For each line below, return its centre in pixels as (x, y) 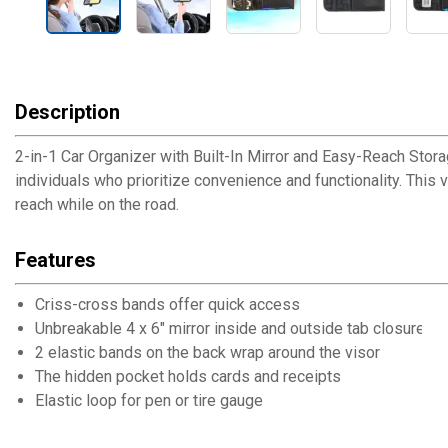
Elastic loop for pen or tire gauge (149, 400)
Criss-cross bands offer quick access (167, 304)
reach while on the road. (97, 204)
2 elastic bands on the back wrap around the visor (207, 352)
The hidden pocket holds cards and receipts (188, 376)
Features (55, 260)
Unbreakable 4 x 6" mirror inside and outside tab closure (230, 328)
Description (67, 112)
